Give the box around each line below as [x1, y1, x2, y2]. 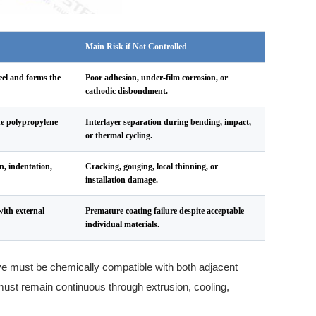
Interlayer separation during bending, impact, [85, 117, 251, 127]
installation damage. [85, 175, 158, 185]
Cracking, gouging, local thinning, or [85, 162, 218, 171]
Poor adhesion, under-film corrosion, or [85, 73, 228, 83]
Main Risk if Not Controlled [85, 42, 187, 51]
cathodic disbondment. [85, 86, 168, 96]
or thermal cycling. [85, 130, 152, 140]
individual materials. [85, 219, 159, 229]
